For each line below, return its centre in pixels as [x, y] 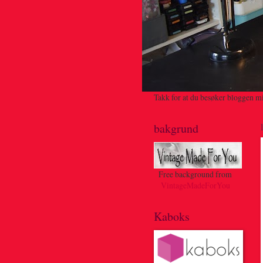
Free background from [195, 174]
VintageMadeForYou [195, 185]
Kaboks [171, 216]
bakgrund [176, 128]
